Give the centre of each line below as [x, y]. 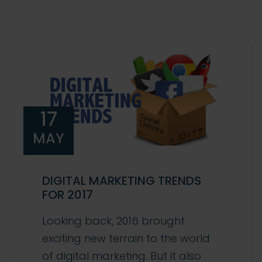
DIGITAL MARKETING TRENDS [122, 181]
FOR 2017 [68, 195]
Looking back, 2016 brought [113, 221]
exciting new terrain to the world [126, 239]
